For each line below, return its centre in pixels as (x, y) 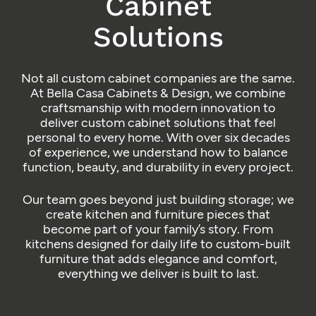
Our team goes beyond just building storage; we (158, 199)
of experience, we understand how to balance (158, 152)
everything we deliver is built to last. (158, 273)
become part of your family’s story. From (158, 229)
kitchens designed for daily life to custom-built (158, 244)
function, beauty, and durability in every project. (158, 167)
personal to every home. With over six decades (158, 137)
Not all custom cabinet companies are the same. (158, 78)
